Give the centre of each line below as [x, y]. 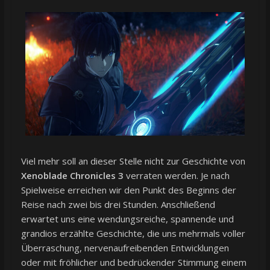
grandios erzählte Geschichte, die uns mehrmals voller [133, 233]
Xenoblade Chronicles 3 [72, 175]
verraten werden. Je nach [176, 175]
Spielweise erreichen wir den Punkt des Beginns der [128, 190]
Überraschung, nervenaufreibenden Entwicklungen [125, 247]
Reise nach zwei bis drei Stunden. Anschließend [118, 204]
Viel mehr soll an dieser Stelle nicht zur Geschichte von [133, 161]
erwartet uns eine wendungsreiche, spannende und [127, 218]
